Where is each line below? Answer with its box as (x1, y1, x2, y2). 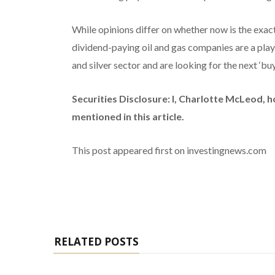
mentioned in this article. (71, 110, 184, 122)
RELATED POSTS (54, 234, 139, 249)
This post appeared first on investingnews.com (71, 144, 266, 156)
